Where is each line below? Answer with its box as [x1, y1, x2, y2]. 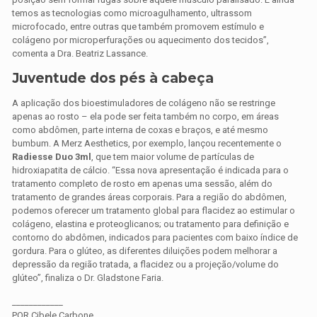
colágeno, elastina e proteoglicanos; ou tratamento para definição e [12, 219, 289, 230]
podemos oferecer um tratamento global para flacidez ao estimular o [12, 205, 296, 217]
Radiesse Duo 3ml [12, 151, 92, 163]
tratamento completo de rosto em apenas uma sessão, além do [12, 178, 273, 190]
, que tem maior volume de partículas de [91, 151, 255, 163]
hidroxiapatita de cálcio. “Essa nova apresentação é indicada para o [12, 165, 289, 176]
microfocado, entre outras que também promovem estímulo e [12, 21, 265, 33]
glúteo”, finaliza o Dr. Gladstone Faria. [12, 272, 164, 284]
